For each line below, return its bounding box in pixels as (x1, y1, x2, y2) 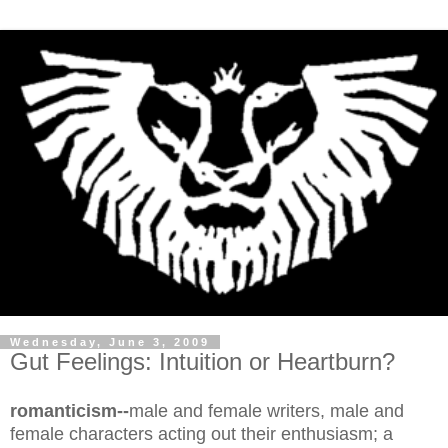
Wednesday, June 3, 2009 (10, 336, 210, 349)
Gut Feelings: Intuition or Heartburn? (10, 348, 395, 376)
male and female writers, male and (129, 401, 404, 421)
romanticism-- (10, 401, 129, 421)
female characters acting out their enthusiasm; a (10, 424, 393, 444)
